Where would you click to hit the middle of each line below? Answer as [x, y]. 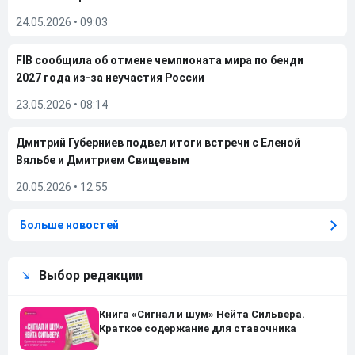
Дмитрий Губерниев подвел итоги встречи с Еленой [158, 143]
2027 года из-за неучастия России [110, 78]
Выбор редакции [91, 275]
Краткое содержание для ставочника [198, 328]
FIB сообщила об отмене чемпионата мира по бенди [160, 60]
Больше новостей [69, 225]
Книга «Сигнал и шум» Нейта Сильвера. [202, 314]
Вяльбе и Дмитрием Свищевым [103, 160]
